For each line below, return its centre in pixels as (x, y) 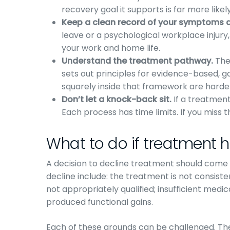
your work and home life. (111, 48)
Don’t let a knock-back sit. (117, 99)
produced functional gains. (100, 202)
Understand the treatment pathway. (137, 61)
